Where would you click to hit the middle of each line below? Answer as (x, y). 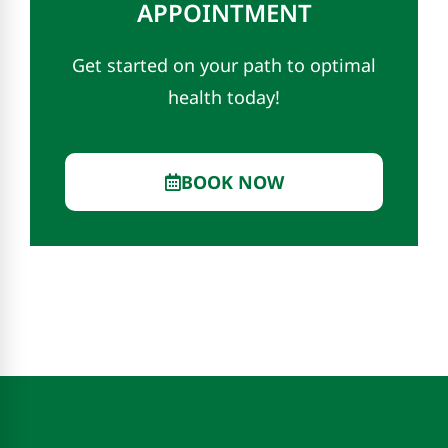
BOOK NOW (232, 181)
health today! (224, 97)
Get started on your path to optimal (224, 65)
